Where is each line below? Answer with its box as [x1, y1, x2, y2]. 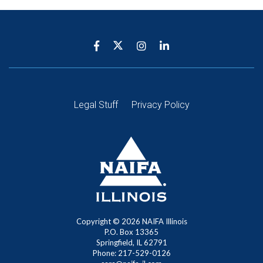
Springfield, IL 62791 [96, 238, 167, 247]
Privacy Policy [131, 99, 190, 110]
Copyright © [76, 217, 122, 226]
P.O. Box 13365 [104, 227, 159, 237]
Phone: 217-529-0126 [92, 248, 171, 258]
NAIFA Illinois [140, 217, 187, 226]
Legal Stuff [73, 99, 118, 110]
